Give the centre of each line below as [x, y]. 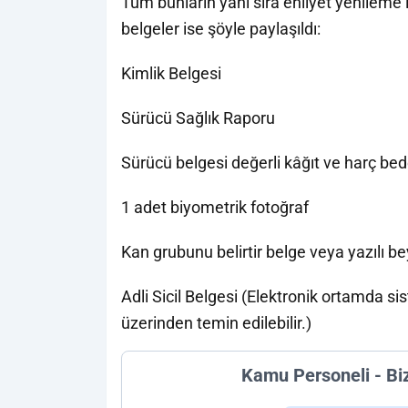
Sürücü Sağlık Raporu [198, 118]
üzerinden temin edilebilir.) [216, 323]
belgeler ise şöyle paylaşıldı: [221, 29]
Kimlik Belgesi [171, 73]
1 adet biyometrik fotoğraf [215, 207]
